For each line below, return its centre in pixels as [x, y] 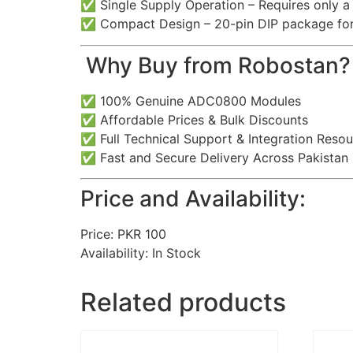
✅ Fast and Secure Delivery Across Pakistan [214, 157]
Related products [183, 303]
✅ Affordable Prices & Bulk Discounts [194, 119]
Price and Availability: [193, 199]
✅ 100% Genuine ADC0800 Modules [191, 100]
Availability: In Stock [141, 253]
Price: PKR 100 [123, 234]
